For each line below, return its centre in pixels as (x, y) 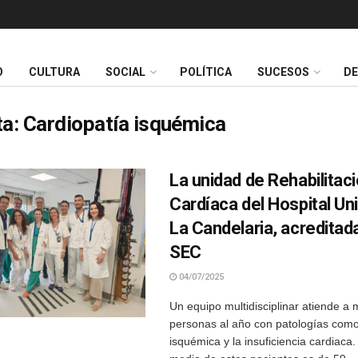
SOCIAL (125, 72)
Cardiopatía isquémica (124, 124)
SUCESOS (283, 72)
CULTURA (54, 72)
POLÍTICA (206, 72)
